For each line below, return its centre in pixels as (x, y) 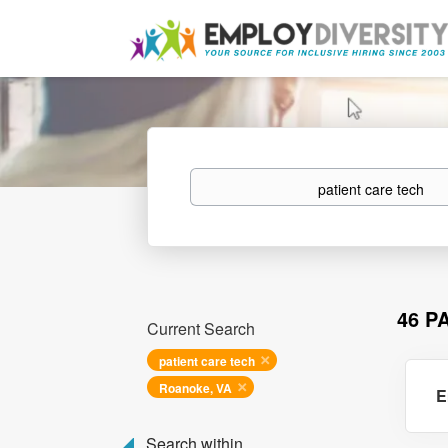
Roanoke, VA (195, 388)
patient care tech (207, 361)
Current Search (201, 328)
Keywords (219, 177)
